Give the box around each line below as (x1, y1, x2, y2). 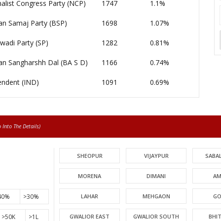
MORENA (78, 172, 102, 180)
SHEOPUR (76, 152, 103, 159)
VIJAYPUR (144, 152, 169, 159)
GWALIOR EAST (70, 213, 110, 220)
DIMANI (147, 172, 166, 180)
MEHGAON (142, 192, 170, 200)
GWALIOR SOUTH (133, 213, 180, 220)
